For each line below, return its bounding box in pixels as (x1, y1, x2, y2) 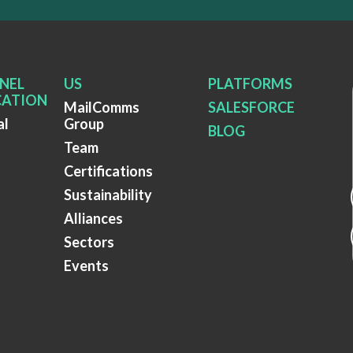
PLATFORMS (207, 74, 292, 92)
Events (63, 256, 109, 274)
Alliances (63, 209, 123, 227)
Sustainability (63, 185, 152, 203)
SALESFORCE (207, 98, 295, 116)
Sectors (63, 232, 114, 251)
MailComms (63, 98, 139, 116)
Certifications (63, 162, 153, 180)
